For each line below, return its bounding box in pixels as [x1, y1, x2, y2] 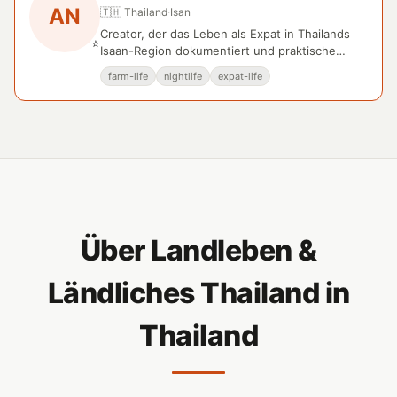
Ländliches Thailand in [47, 276, 350, 310]
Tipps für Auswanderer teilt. [100, 60, 256, 74]
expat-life [218, 70, 262, 82]
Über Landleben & [80, 233, 317, 268]
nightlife [164, 70, 202, 82]
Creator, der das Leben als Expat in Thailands [100, 27, 350, 41]
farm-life [108, 70, 148, 82]
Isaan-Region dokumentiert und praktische [100, 43, 336, 58]
